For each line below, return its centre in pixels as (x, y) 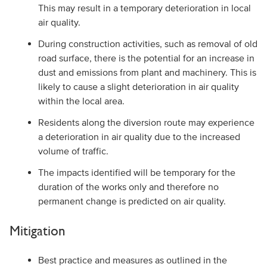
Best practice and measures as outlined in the (132, 260)
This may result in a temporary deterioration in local (144, 8)
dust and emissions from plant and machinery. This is (147, 72)
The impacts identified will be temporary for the (136, 172)
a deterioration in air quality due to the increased (139, 136)
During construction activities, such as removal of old (148, 44)
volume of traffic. (73, 151)
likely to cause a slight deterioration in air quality (138, 86)
